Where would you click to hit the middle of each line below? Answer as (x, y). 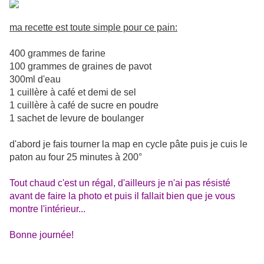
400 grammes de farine (57, 54)
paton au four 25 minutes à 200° (76, 157)
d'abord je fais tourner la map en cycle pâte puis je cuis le (128, 144)
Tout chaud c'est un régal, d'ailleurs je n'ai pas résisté (120, 183)
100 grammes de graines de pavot (80, 67)
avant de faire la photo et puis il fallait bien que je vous (122, 196)
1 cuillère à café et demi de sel (73, 93)
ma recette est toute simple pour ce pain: (93, 28)
